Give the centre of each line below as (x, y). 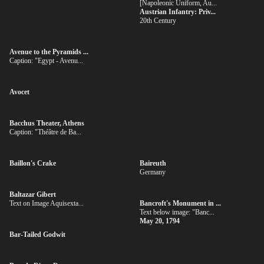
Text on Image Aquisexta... (47, 203)
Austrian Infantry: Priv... (177, 12)
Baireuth (153, 163)
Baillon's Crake (33, 163)
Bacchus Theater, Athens (47, 123)
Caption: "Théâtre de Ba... (45, 132)
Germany (152, 172)
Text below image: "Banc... (177, 212)
